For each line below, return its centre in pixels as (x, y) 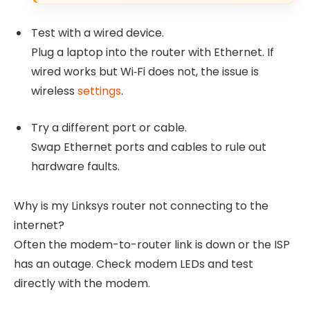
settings (99, 91)
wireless (54, 91)
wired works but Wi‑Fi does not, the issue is (145, 72)
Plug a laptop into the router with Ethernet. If (153, 53)
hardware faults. (75, 167)
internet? (39, 225)
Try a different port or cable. (109, 128)
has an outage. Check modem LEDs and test (134, 264)
